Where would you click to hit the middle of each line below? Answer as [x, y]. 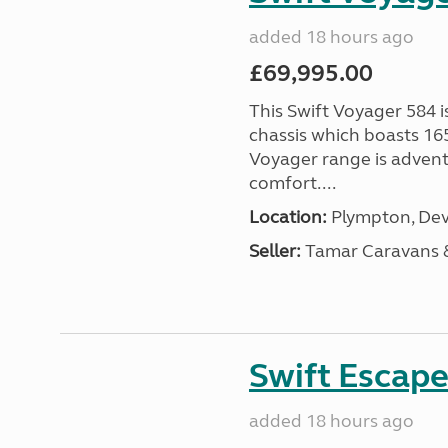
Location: [287, 217]
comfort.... [292, 183]
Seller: [274, 251]
